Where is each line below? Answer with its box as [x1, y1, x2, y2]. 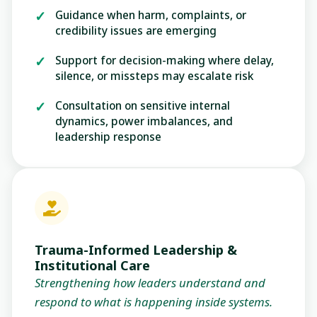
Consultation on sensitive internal [55, 98, 230, 114]
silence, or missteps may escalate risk [55, 68, 253, 84]
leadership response [55, 129, 161, 145]
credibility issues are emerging [55, 23, 217, 39]
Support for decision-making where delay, [55, 52, 274, 69]
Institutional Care [35, 257, 150, 275]
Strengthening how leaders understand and [35, 275, 265, 292]
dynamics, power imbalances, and [55, 113, 233, 129]
